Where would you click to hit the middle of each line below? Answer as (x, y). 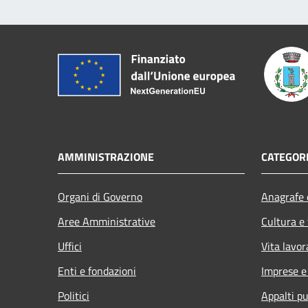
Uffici (70, 246)
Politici (74, 295)
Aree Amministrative (107, 221)
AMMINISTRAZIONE (106, 156)
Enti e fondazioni (97, 271)
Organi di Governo (100, 196)
